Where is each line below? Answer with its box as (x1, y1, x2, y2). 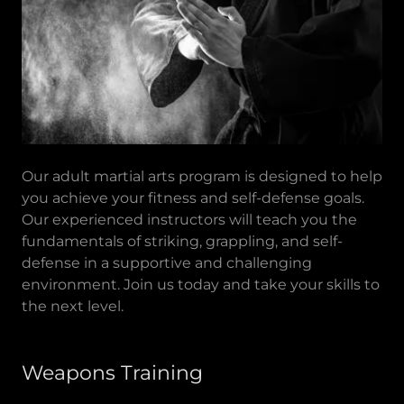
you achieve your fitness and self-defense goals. (22, 189, 364, 207)
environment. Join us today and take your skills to (22, 276, 380, 294)
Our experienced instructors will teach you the (22, 211, 357, 229)
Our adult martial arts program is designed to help (22, 168, 382, 186)
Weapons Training (22, 361, 203, 386)
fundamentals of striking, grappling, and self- (22, 233, 343, 251)
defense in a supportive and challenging (22, 254, 312, 272)
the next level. (22, 298, 124, 316)
